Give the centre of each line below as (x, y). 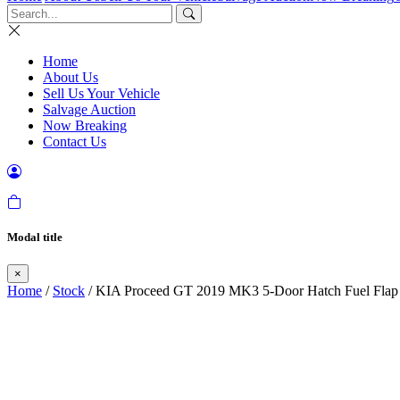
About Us (71, 77)
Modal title (35, 237)
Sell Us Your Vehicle (101, 93)
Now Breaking (85, 125)
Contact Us (75, 142)
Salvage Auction (89, 109)
